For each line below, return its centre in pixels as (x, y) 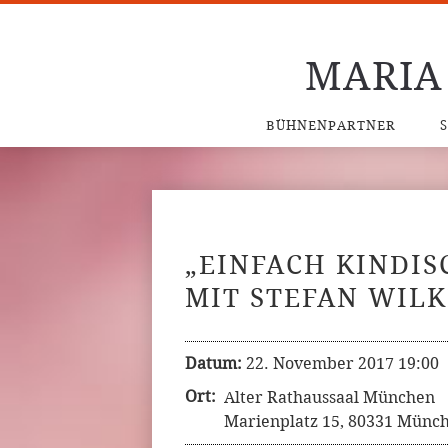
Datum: (213, 363)
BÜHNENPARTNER (330, 125)
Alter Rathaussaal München (329, 397)
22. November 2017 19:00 (342, 363)
